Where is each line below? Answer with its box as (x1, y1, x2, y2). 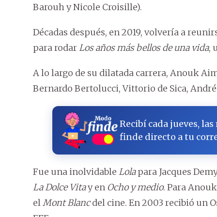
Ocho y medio (107, 182, 163, 193)
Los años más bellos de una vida (79, 42, 209, 54)
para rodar (33, 42, 79, 54)
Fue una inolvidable (33, 166, 119, 178)
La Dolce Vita (33, 182, 86, 193)
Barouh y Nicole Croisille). (33, 1, 142, 13)
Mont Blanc (43, 197, 90, 209)
